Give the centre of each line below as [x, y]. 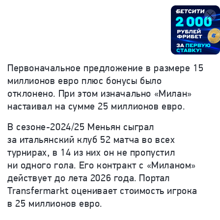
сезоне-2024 [44, 127]
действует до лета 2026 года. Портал [89, 178]
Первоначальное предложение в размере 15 [106, 68]
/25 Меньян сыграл [113, 127]
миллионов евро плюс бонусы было [85, 81]
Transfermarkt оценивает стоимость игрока [103, 191]
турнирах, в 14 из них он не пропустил [91, 152]
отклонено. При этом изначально [81, 93]
